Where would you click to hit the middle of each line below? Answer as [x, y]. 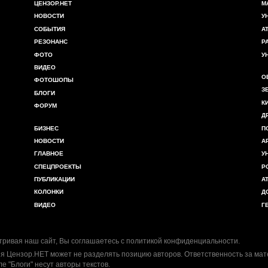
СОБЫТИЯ [50, 29]
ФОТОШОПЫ [54, 80]
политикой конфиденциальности [182, 241]
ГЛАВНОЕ [49, 154]
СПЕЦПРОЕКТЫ [58, 166]
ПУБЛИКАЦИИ [54, 179]
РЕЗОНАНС [51, 42]
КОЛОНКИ [49, 192]
